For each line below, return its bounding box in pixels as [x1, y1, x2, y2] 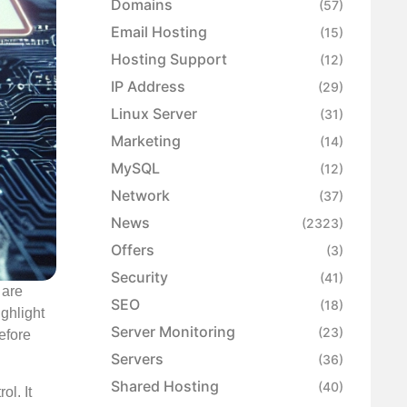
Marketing [111, 132, 181, 151]
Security [111, 268, 168, 287]
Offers [111, 241, 154, 260]
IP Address [111, 77, 185, 96]
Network [111, 186, 170, 205]
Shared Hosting [111, 377, 219, 396]
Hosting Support [111, 50, 227, 69]
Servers [111, 350, 164, 369]
